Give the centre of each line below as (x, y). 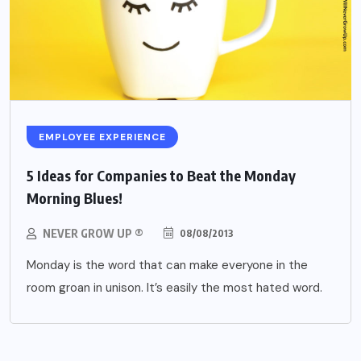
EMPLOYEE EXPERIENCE (102, 137)
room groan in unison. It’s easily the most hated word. (174, 287)
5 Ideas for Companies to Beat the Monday (161, 175)
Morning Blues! (75, 197)
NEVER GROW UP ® (93, 233)
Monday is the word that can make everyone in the (167, 265)
